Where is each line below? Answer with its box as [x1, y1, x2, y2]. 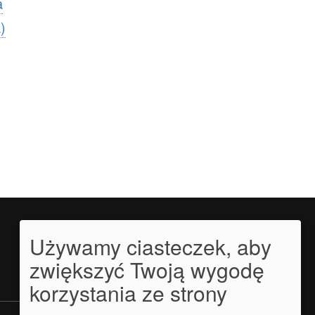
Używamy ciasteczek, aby [30, 231, 271, 262]
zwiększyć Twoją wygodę [30, 255, 264, 285]
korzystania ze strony [30, 278, 227, 309]
